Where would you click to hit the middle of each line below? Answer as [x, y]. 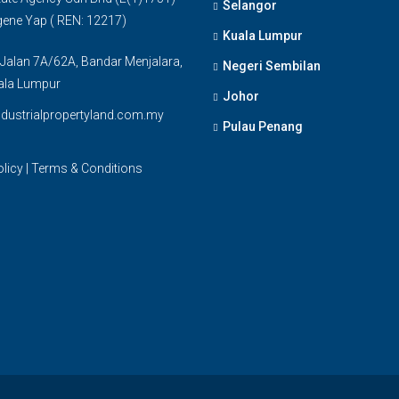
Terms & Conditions [86, 168]
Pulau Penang [263, 126]
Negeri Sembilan [272, 66]
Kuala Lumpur [263, 36]
